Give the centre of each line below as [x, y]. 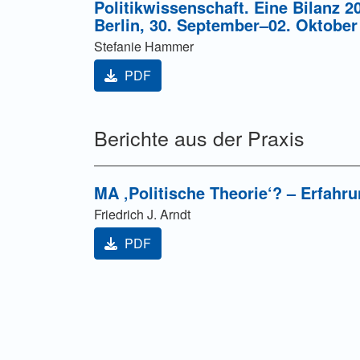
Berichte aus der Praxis [199, 138]
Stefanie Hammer [144, 47]
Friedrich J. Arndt [142, 215]
